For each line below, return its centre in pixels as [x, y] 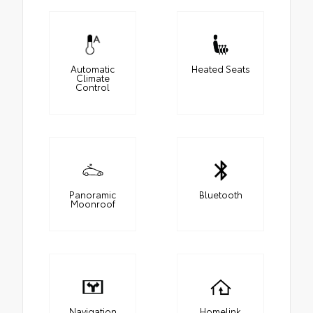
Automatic [93, 69]
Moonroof [93, 204]
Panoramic [93, 195]
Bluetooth [220, 195]
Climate [93, 78]
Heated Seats [220, 69]
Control [93, 87]
